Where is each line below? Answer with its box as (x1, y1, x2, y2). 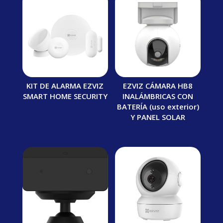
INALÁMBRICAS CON (122, 91, 194, 102)
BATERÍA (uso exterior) (116, 102, 199, 112)
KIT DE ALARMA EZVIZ (26, 81, 104, 91)
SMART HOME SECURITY (22, 91, 108, 102)
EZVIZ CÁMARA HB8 (123, 81, 193, 91)
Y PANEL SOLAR (130, 112, 186, 122)
